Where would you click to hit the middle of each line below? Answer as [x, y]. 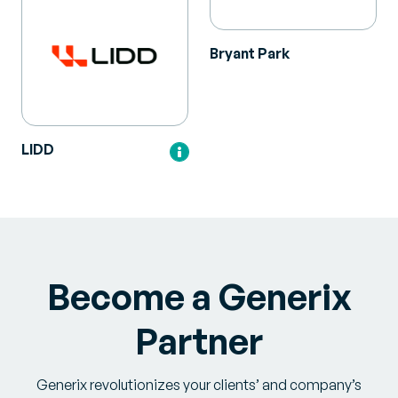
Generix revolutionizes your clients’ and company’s [199, 384]
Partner [199, 341]
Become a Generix [199, 296]
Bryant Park [250, 54]
